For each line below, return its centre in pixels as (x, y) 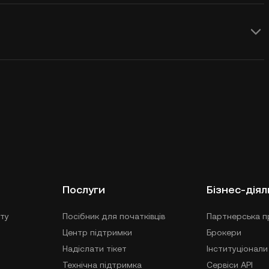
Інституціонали (237, 249)
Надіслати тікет (95, 249)
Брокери (224, 232)
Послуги (84, 189)
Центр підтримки (97, 232)
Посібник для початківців (114, 216)
